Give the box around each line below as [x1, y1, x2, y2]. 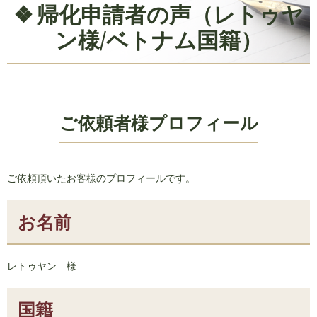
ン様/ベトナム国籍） [54, 25, 263, 54]
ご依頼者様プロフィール [59, 110, 258, 134]
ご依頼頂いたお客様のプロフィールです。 [7, 173, 195, 184]
